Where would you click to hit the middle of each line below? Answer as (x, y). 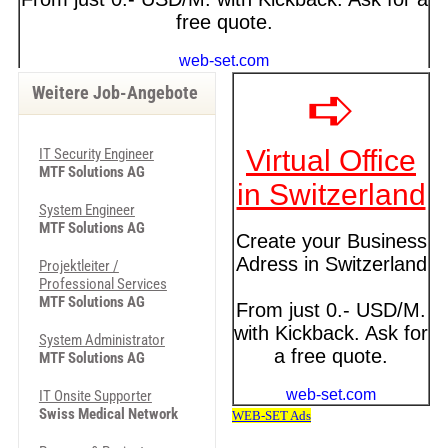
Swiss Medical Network (108, 414)
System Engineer (86, 210)
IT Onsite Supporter (95, 396)
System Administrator (101, 340)
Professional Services (102, 284)
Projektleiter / (78, 266)
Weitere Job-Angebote (114, 93)
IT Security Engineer (96, 154)
